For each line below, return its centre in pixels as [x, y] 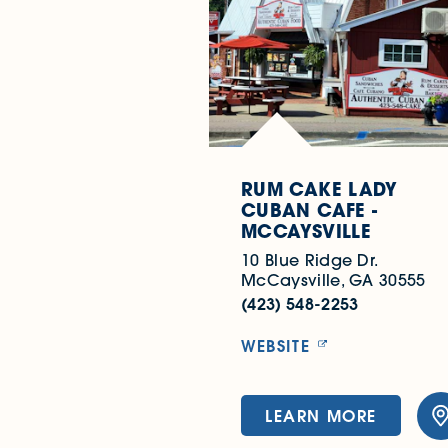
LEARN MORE [321, 416]
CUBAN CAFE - [309, 209]
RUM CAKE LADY [319, 188]
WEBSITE [276, 345]
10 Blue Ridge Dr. [310, 259]
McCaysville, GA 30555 [333, 279]
